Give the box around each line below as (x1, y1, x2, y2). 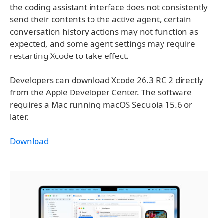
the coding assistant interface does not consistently (10, 1, 208, 13)
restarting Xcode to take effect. (10, 50, 129, 61)
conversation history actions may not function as (10, 25, 198, 37)
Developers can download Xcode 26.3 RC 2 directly (10, 74, 203, 86)
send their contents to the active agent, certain (10, 13, 191, 25)
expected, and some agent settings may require (10, 37, 195, 49)
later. (10, 110, 29, 122)
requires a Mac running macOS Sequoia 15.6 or (10, 98, 192, 110)
